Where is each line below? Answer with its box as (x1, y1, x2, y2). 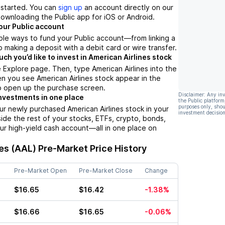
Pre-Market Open (14, 167, 67, 175)
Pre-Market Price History (36, 143, 147, 154)
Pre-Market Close (79, 167, 133, 175)
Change (145, 167, 168, 175)
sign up (58, 3, 82, 12)
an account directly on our (82, 3, 173, 12)
